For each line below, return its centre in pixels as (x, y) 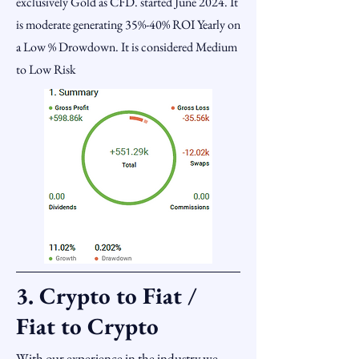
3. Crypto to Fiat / (106, 296)
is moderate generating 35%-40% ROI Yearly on (128, 24)
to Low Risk (46, 69)
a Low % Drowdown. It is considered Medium (127, 47)
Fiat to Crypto (87, 326)
